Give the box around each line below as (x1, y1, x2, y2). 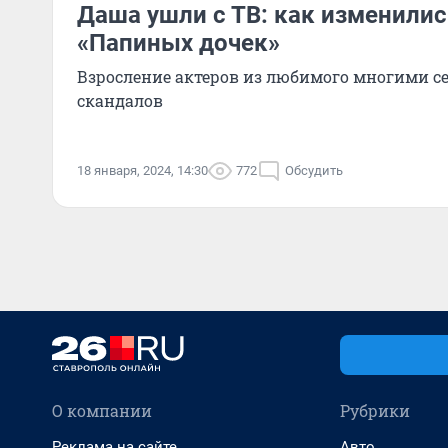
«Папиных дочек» (77, 29, 280, 57)
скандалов (77, 90, 163, 111)
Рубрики (340, 400, 410, 421)
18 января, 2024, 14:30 (77, 163, 208, 178)
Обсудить (285, 163, 343, 178)
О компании (52, 400, 152, 421)
